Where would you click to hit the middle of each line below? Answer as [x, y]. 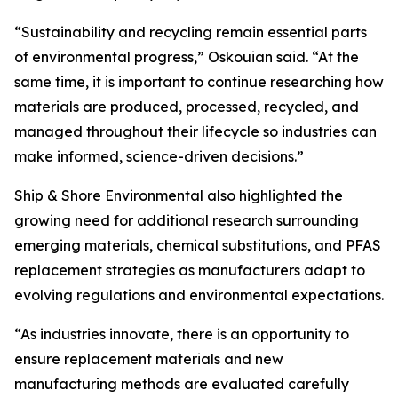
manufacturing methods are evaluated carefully [182, 384]
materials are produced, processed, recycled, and [187, 107]
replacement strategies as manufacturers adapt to [190, 271]
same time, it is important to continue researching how [199, 82]
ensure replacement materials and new [149, 359]
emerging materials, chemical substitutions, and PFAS [198, 246]
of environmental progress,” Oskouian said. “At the [187, 57]
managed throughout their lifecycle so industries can [195, 132]
